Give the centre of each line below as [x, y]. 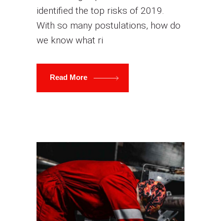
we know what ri [70, 40]
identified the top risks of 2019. [100, 10]
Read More [70, 77]
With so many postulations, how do [109, 25]
